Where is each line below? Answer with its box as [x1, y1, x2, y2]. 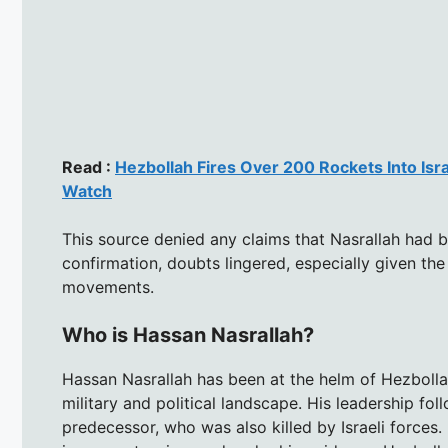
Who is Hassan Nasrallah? [62, 323, 314, 348]
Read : [62, 157, 115, 178]
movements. [62, 277, 154, 298]
